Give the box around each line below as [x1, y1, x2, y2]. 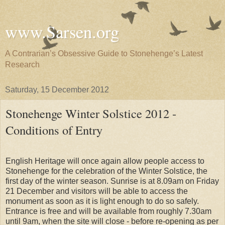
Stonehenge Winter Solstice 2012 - [6, 105, 176, 122]
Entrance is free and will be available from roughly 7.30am [6, 206, 211, 215]
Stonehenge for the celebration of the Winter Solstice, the [6, 166, 207, 175]
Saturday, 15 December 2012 [5, 85, 109, 94]
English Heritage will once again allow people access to [6, 156, 204, 165]
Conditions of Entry [6, 122, 102, 138]
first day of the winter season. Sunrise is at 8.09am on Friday [6, 176, 219, 185]
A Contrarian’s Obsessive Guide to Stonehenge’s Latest [5, 49, 203, 58]
